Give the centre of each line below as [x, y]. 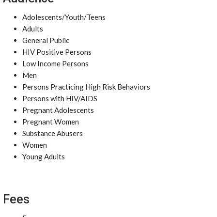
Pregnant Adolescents [58, 110]
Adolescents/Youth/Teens [64, 17]
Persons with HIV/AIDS [60, 98]
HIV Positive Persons [57, 52]
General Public [46, 40]
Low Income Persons [55, 63]
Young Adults [44, 156]
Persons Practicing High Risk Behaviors [86, 87]
